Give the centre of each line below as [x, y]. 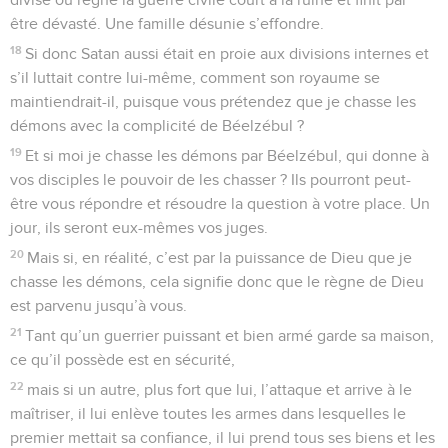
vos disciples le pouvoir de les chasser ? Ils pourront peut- [210, 179]
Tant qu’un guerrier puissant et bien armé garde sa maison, [230, 335]
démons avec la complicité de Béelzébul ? [157, 125]
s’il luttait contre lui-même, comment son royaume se [195, 77]
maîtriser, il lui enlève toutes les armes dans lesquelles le [208, 413]
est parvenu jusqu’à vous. [98, 305]
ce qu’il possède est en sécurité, [122, 359]
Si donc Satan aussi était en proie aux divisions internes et [227, 53]
